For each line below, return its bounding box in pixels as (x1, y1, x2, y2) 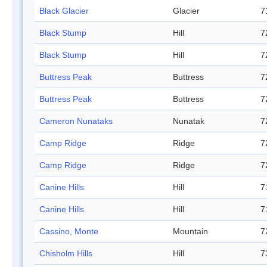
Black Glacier (39, 6, 89, 16)
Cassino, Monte (39, 226, 98, 237)
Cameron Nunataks (39, 116, 113, 126)
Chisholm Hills (39, 249, 92, 259)
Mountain (173, 226, 208, 237)
